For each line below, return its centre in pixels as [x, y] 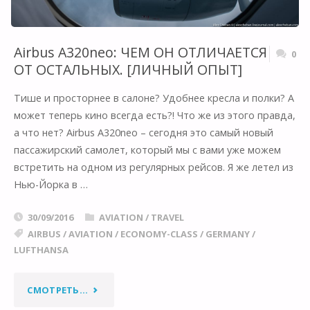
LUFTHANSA [41, 250]
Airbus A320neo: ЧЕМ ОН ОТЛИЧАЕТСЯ [140, 53]
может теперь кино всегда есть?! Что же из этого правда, [154, 116]
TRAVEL [167, 217]
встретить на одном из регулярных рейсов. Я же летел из [153, 167]
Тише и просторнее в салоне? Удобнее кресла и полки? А [154, 98]
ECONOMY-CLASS [159, 234]
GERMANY [227, 234]
